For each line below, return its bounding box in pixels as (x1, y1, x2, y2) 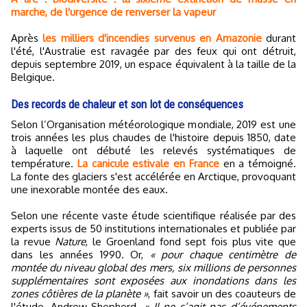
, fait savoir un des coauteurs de (148, 287, 297, 301)
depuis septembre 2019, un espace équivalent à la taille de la (11, 58, 296, 71)
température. (11, 157, 77, 171)
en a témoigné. (219, 157, 296, 171)
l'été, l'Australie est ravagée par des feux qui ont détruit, (11, 45, 296, 58)
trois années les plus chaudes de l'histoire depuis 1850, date (11, 131, 296, 145)
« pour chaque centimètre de (149, 248, 297, 262)
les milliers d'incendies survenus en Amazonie (42, 32, 262, 45)
